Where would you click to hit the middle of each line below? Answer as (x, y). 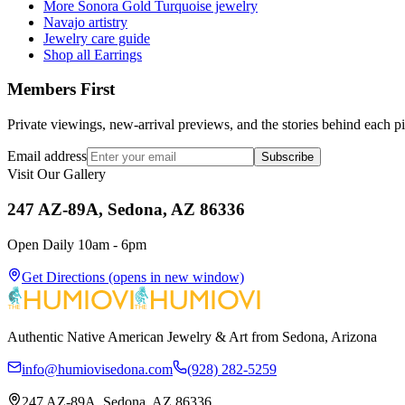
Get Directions (63, 277)
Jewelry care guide (97, 38)
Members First (61, 89)
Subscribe (287, 157)
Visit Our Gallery (57, 174)
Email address (47, 156)
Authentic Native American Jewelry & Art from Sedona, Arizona (192, 336)
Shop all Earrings (93, 54)
